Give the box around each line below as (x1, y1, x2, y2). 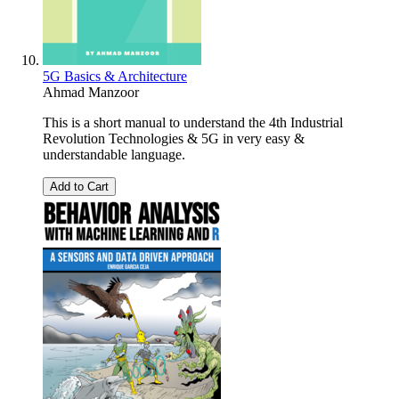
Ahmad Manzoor (43, 84, 139, 100)
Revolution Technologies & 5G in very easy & (43, 130, 305, 146)
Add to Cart (50, 179, 109, 193)
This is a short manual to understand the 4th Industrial (43, 114, 343, 130)
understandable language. (43, 146, 185, 162)
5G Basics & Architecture (43, 68, 187, 84)
